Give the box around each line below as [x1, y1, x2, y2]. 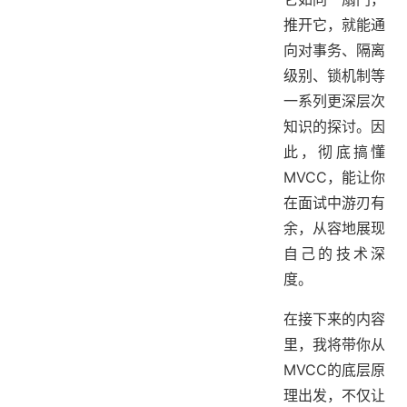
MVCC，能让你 [283, 168, 385, 186]
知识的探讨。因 [283, 117, 385, 135]
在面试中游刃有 [283, 194, 385, 212]
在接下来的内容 [283, 310, 385, 328]
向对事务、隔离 [283, 41, 385, 59]
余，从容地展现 [283, 219, 385, 237]
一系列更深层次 [283, 92, 385, 110]
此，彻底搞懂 [283, 143, 385, 161]
